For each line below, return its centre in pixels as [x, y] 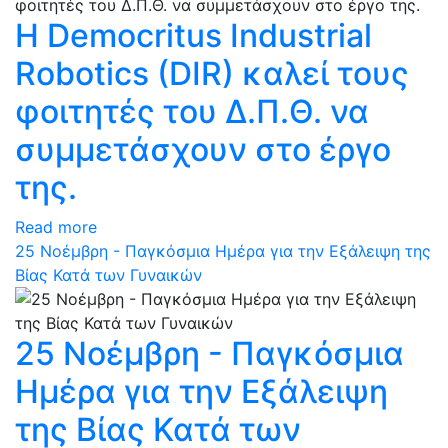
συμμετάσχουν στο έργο [203, 149]
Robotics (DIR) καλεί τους [212, 73]
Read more [56, 227]
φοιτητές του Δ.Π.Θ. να [192, 111]
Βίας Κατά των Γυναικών [108, 275]
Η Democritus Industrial [193, 35]
